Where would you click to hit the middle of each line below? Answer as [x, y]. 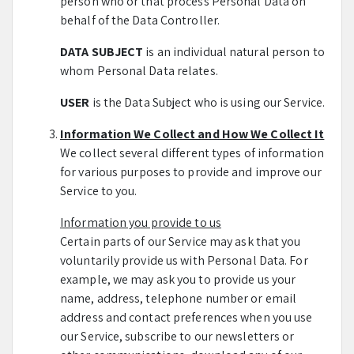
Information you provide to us [141, 222]
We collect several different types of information [192, 153]
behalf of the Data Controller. [140, 20]
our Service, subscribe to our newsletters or [177, 336]
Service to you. [99, 191]
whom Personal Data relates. [139, 71]
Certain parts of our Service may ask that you [181, 241]
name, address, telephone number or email [179, 298]
